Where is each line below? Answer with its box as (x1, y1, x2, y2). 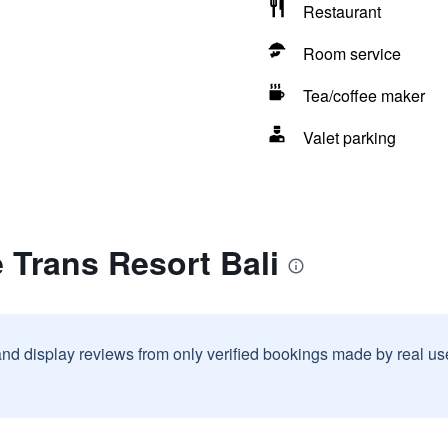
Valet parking (302, 126, 396, 149)
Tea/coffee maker (302, 84, 425, 107)
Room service (302, 42, 401, 65)
